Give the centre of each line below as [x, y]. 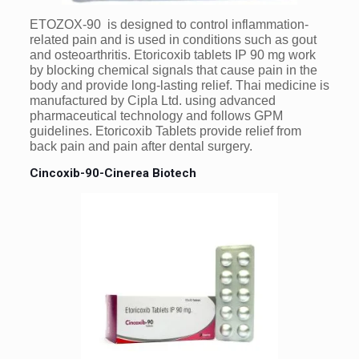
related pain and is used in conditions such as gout [173, 39]
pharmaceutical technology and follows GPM [156, 115]
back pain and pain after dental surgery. [141, 146]
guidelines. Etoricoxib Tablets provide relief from [165, 131]
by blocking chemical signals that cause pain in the [173, 70]
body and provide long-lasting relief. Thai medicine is [179, 85]
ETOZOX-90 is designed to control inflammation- [169, 24]
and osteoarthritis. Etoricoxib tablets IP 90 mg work [172, 54]
